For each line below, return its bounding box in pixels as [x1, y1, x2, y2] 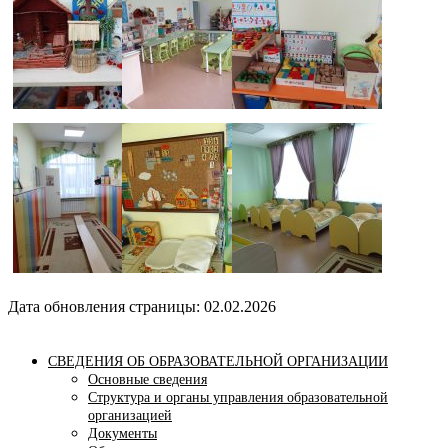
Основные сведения [88, 372, 207, 388]
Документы [88, 426, 157, 442]
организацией [88, 408, 172, 424]
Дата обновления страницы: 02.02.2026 [8, 298, 276, 316]
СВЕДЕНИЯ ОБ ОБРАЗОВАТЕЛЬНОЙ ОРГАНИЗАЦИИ [48, 354, 388, 370]
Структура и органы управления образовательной [88, 390, 388, 406]
